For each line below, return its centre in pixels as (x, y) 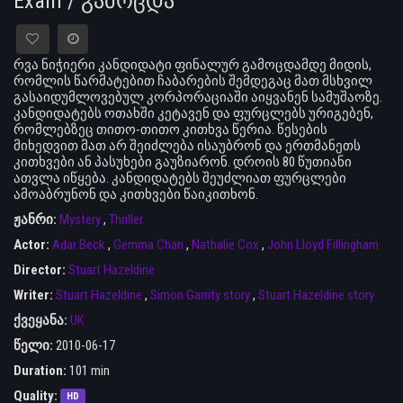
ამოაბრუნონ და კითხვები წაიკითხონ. (136, 194)
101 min (88, 370)
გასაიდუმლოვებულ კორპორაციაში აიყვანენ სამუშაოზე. (198, 97)
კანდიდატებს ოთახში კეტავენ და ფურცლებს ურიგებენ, (193, 113)
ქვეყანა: (42, 320)
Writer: (35, 295)
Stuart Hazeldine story (316, 295)
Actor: (33, 244)
